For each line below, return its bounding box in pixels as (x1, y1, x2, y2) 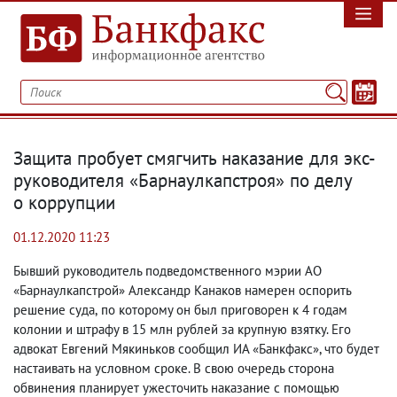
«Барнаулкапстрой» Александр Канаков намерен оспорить (13, 282, 351, 299)
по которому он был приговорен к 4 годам (101, 301, 347, 318)
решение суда (13, 301, 95, 318)
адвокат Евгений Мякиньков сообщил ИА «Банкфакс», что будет (13, 340, 379, 357)
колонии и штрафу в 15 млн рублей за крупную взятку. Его (13, 321, 351, 338)
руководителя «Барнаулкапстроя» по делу (13, 168, 353, 192)
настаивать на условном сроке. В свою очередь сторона (13, 360, 334, 377)
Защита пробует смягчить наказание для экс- (13, 146, 376, 170)
